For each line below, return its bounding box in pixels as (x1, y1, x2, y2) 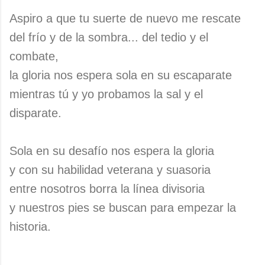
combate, (9, 50, 59, 63)
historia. (9, 220, 51, 233)
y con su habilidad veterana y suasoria (9, 163, 211, 176)
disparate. (9, 106, 62, 119)
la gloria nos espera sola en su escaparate (9, 69, 232, 82)
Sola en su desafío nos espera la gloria (9, 144, 214, 157)
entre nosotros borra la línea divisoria (9, 182, 205, 195)
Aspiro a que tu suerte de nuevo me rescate (9, 12, 241, 25)
